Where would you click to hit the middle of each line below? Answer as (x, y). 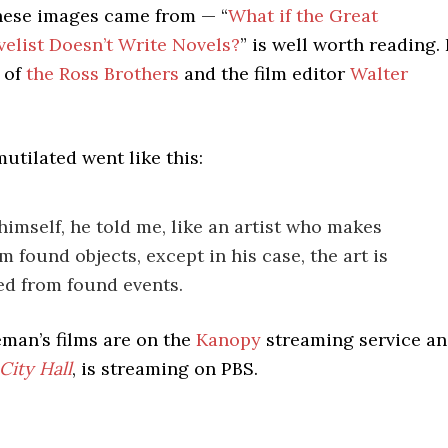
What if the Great (303, 15)
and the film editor (264, 73)
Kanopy (228, 339)
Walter (379, 73)
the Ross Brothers (102, 73)
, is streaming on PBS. (165, 368)
